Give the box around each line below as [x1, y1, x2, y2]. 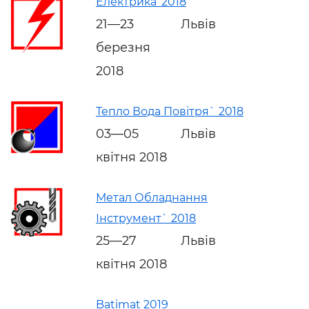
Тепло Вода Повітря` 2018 [96, 104, 243, 118]
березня [96, 39, 150, 55]
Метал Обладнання [96, 190, 208, 204]
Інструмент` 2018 [96, 211, 196, 225]
